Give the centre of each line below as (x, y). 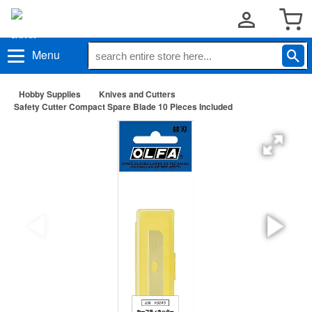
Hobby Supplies (50, 94)
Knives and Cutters (137, 94)
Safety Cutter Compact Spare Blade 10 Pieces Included (123, 107)
